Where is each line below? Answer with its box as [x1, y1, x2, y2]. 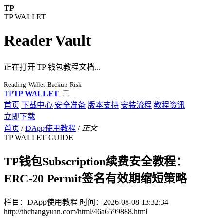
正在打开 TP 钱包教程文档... [4, 62, 100, 71]
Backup [47, 80, 68, 88]
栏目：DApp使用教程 [4, 198, 78, 206]
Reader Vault [4, 32, 91, 50]
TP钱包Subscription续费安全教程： [4, 155, 187, 168]
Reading [4, 80, 26, 88]
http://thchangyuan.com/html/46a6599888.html [4, 207, 147, 216]
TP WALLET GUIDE [4, 133, 73, 142]
